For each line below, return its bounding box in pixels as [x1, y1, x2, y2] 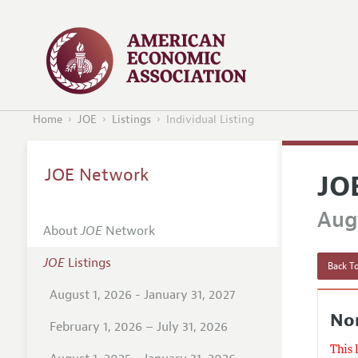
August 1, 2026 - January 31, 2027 [49, 286, 235, 303]
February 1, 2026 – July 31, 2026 [49, 318, 228, 335]
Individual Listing [165, 113, 254, 127]
